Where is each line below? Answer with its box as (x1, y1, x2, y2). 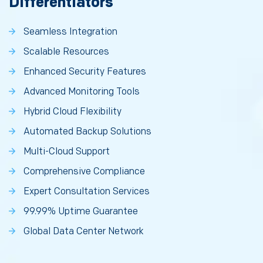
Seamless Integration (23, 26, 117, 38)
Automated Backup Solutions (23, 126, 151, 138)
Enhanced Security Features (23, 66, 146, 78)
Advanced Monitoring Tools (23, 86, 140, 98)
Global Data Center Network (23, 226, 144, 238)
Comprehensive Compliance (23, 166, 145, 178)
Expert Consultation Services (23, 186, 150, 198)
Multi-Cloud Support (23, 146, 110, 158)
